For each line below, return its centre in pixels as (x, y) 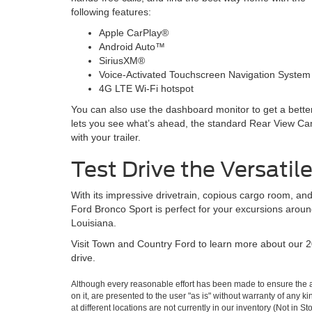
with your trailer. (106, 137)
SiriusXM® (122, 60)
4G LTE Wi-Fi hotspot (146, 88)
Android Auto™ (132, 46)
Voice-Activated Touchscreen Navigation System (205, 74)
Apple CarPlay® (134, 32)
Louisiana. (94, 223)
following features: (111, 11)
